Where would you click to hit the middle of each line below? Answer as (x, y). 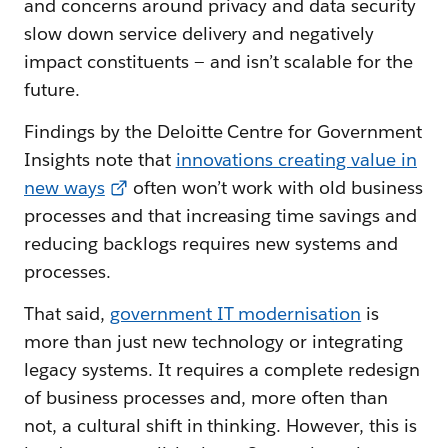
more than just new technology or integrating (214, 341)
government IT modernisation (235, 313)
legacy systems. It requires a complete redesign (222, 369)
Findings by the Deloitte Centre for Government (223, 131)
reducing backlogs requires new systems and (211, 243)
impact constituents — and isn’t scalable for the (218, 61)
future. (52, 89)
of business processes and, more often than (206, 397)
